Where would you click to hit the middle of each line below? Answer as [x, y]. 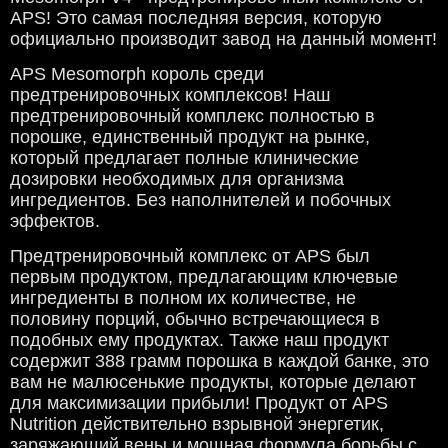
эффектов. [55, 221]
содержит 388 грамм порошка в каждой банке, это [219, 361]
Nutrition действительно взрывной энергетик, [197, 424]
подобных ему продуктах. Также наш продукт [199, 340]
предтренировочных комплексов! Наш [170, 95]
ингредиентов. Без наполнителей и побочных [200, 200]
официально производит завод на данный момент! [223, 39]
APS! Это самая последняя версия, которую [196, 18]
